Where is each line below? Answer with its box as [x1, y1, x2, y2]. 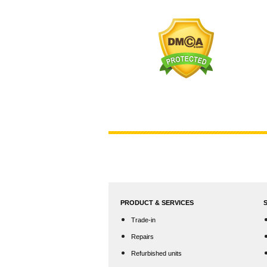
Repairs [131, 233, 154, 240]
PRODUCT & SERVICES [120, 199, 194, 206]
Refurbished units [131, 250, 182, 257]
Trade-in [131, 216, 156, 223]
